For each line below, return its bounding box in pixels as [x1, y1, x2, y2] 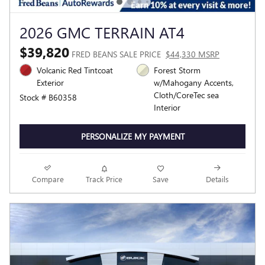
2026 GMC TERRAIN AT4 [20, 21, 185, 43]
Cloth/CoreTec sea [154, 89, 219, 101]
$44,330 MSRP [166, 48, 219, 60]
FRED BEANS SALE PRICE [72, 48, 161, 60]
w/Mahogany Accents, [154, 76, 234, 88]
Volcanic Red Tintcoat [37, 64, 113, 76]
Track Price [86, 174, 123, 185]
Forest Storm [154, 64, 201, 76]
